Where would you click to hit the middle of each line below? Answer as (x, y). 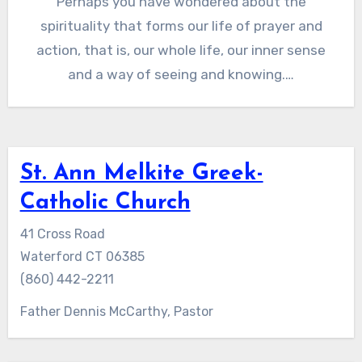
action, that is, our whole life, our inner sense (181, 51)
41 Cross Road (62, 234)
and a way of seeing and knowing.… (181, 75)
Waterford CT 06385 (82, 256)
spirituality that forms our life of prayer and (181, 26)
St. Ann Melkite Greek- (141, 174)
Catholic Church (105, 203)
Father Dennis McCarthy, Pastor (116, 312)
